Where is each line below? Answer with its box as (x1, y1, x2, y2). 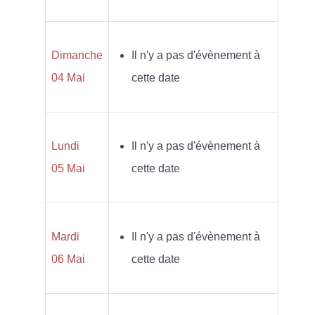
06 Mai (51, 253, 85, 265)
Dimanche (51, 49, 103, 61)
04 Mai (51, 72, 85, 84)
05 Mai (51, 162, 85, 174)
